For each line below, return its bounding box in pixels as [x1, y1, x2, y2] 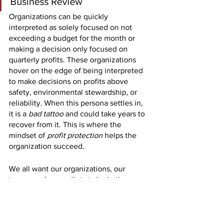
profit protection [47, 131, 105, 140]
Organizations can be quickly [9, 12, 110, 21]
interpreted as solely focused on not [9, 23, 134, 32]
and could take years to [65, 110, 147, 118]
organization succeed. [9, 142, 86, 151]
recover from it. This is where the [9, 120, 123, 129]
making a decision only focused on [9, 45, 130, 54]
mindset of [9, 131, 47, 140]
